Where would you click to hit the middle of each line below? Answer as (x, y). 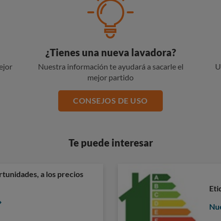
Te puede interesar (110, 143)
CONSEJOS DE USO (110, 100)
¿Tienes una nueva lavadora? (110, 52)
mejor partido (110, 77)
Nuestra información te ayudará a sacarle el (110, 66)
